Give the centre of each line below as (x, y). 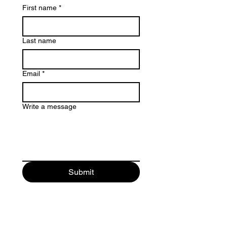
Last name (39, 41)
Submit (81, 172)
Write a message (49, 107)
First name (40, 8)
